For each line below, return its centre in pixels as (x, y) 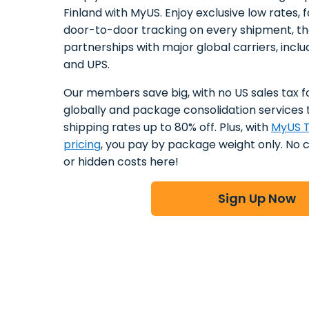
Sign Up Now (257, 199)
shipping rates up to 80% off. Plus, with (167, 128)
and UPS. (87, 65)
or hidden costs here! (121, 162)
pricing (82, 145)
